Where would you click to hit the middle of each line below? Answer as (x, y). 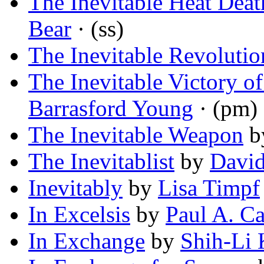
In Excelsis (79, 214)
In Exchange (87, 241)
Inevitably (75, 188)
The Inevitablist (101, 161)
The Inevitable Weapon (136, 135)
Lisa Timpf (209, 188)
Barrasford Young (111, 108)
